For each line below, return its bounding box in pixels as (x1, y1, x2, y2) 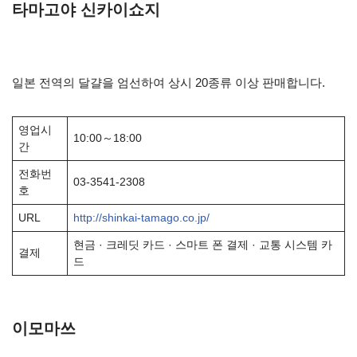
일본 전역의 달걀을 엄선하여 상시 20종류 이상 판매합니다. (12, 76, 325, 89)
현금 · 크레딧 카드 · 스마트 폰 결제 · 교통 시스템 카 (73, 239, 332, 251)
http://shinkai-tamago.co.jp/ (73, 212, 210, 224)
